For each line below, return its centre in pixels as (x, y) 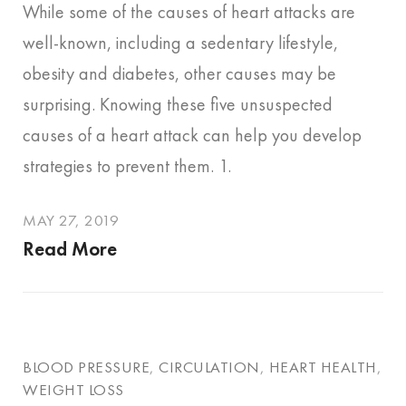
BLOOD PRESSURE (86, 367)
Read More (70, 249)
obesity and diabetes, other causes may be (179, 74)
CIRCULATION (209, 367)
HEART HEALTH (323, 367)
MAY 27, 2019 (71, 221)
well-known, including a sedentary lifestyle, (180, 43)
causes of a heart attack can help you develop (192, 135)
